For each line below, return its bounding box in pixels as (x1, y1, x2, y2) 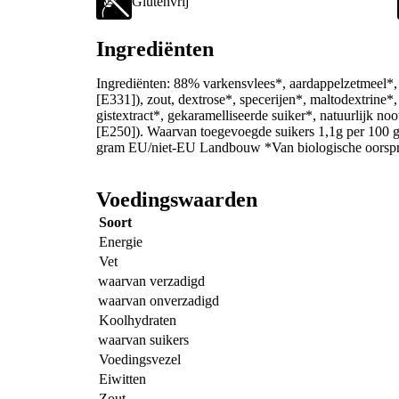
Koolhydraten (99, 313, 176, 329)
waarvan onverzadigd (98, 293, 219, 309)
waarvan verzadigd (98, 273, 205, 289)
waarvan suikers (98, 332, 189, 348)
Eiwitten (99, 371, 146, 387)
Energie (99, 234, 142, 250)
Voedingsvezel (99, 352, 181, 368)
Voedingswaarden (96, 188, 257, 212)
